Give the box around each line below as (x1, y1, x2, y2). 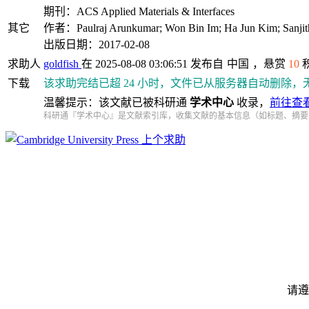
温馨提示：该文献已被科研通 (43, 97, 190, 108)
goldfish (43, 58, 81, 70)
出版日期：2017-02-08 (43, 39, 150, 50)
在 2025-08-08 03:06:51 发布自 (81, 58, 223, 70)
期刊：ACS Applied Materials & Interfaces (43, 6, 235, 17)
